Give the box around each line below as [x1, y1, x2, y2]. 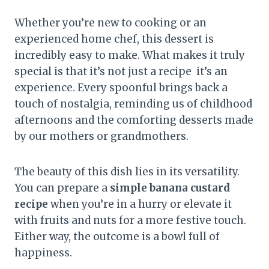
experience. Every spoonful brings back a [14, 81, 228, 95]
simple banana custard [110, 181, 230, 195]
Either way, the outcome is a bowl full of [14, 230, 220, 244]
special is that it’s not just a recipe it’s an [14, 65, 228, 79]
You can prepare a [14, 181, 110, 195]
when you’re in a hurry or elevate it [48, 198, 232, 211]
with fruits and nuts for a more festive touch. [14, 214, 246, 228]
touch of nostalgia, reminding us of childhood [14, 97, 252, 111]
